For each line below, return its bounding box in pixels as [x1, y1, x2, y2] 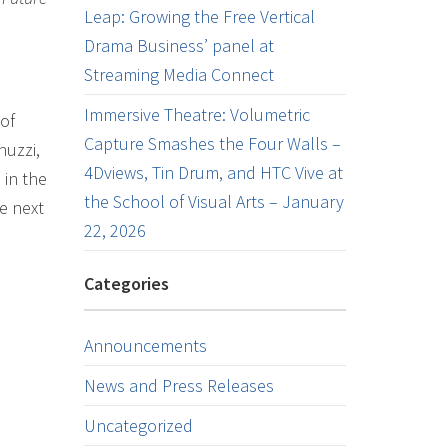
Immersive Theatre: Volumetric [83, 103, 310, 126]
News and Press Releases [83, 374, 274, 397]
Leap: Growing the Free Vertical [83, 5, 315, 28]
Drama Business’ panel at [83, 34, 274, 57]
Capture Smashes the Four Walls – [83, 132, 341, 155]
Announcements [83, 334, 207, 357]
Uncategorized [83, 414, 193, 437]
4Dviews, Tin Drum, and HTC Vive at [83, 161, 343, 184]
